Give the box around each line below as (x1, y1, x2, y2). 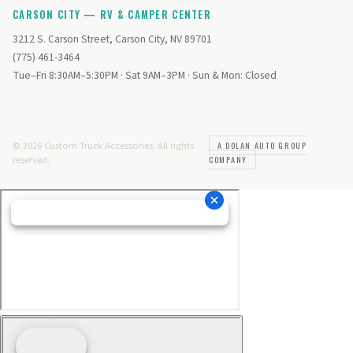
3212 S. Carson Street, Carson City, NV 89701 (13, 32, 212, 46)
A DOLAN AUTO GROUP (217, 139, 307, 151)
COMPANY (209, 154, 248, 165)
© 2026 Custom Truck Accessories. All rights (13, 139, 194, 153)
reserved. (13, 153, 50, 167)
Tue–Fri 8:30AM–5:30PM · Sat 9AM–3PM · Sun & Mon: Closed (13, 68, 277, 83)
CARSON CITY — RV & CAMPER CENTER (13, 7, 211, 22)
